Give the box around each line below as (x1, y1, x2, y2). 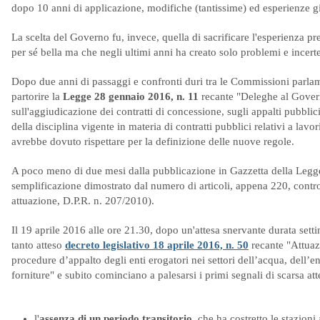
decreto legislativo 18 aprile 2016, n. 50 (65, 239, 249, 251)
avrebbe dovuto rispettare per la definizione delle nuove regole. (11, 136, 294, 147)
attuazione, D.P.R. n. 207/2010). (11, 195, 154, 206)
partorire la (11, 91, 63, 102)
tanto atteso (11, 239, 65, 251)
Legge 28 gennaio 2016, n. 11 (63, 91, 199, 102)
